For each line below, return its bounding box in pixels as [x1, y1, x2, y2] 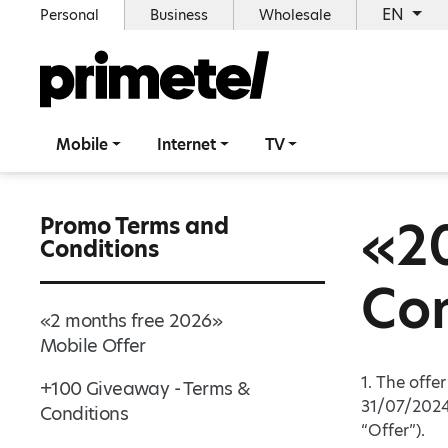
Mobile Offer [40, 333, 146, 358]
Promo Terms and [40, 211, 229, 242]
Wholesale [259, 5, 331, 25]
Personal [40, 5, 99, 25]
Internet [156, 134, 216, 155]
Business [150, 5, 208, 25]
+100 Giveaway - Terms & [40, 376, 251, 401]
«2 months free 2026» [40, 308, 222, 333]
